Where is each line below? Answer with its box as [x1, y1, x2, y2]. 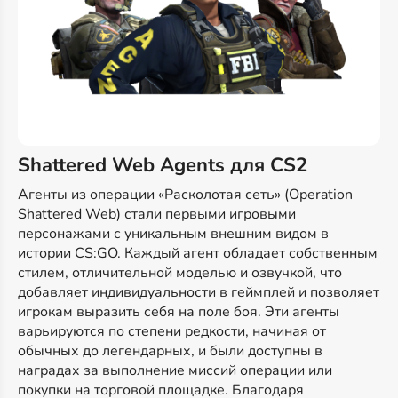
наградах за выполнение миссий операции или [18, 361, 332, 381]
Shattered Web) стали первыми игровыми [18, 204, 296, 225]
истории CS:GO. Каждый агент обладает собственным [18, 243, 378, 264]
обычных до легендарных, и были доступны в [18, 341, 322, 362]
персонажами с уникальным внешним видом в [18, 224, 329, 244]
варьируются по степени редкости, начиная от [18, 322, 326, 342]
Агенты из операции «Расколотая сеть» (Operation [18, 185, 353, 205]
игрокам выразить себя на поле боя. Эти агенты [18, 302, 339, 322]
